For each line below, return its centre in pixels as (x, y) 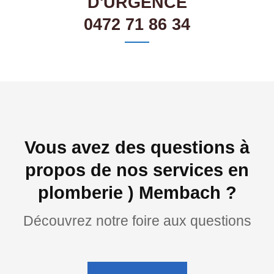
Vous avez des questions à (137, 148)
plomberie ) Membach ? (137, 193)
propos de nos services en (137, 170)
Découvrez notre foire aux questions (137, 221)
